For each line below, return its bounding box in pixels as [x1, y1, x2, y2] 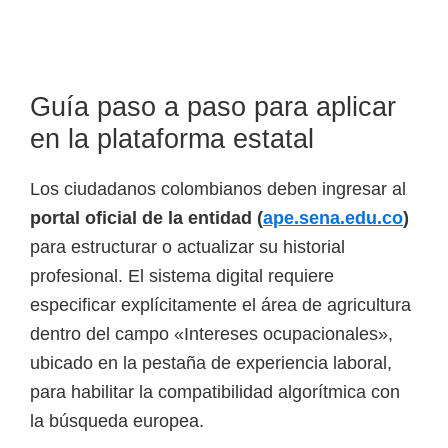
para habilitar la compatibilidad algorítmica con [30, 381, 400, 402]
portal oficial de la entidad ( [30, 207, 263, 228]
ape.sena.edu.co [263, 207, 403, 228]
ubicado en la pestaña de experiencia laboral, [30, 352, 392, 373]
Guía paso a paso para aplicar [30, 91, 396, 122]
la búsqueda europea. [30, 410, 204, 431]
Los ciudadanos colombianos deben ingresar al [30, 178, 406, 199]
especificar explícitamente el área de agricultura [30, 294, 411, 315]
